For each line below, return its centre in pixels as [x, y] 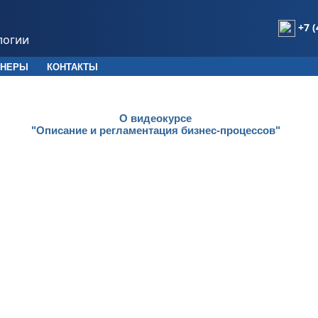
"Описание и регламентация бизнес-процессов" [155, 130]
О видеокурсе [155, 118]
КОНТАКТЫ [72, 67]
